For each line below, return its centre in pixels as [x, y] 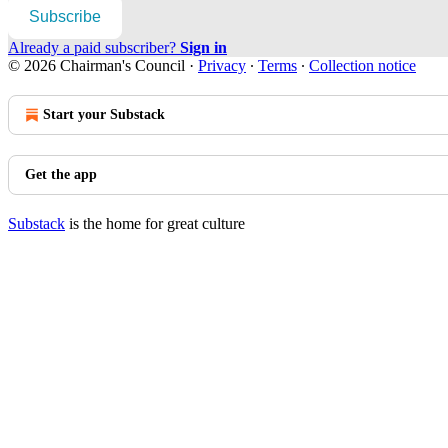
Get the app [61, 174]
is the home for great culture [155, 223]
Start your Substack [104, 114]
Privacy [222, 65]
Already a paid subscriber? [94, 47]
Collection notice [362, 65]
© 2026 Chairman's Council [96, 65]
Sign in [203, 47]
